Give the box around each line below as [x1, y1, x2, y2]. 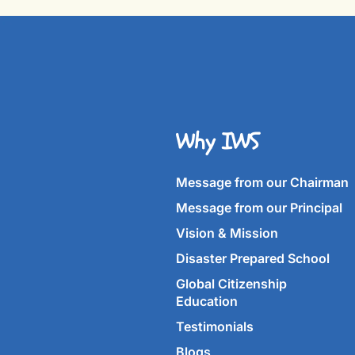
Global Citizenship [176, 276, 287, 292]
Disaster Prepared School [176, 250, 330, 266]
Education [176, 293, 238, 309]
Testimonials [176, 319, 254, 334]
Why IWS [176, 127, 259, 157]
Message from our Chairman [176, 174, 349, 190]
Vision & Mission [176, 225, 278, 241]
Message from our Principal [176, 200, 342, 216]
